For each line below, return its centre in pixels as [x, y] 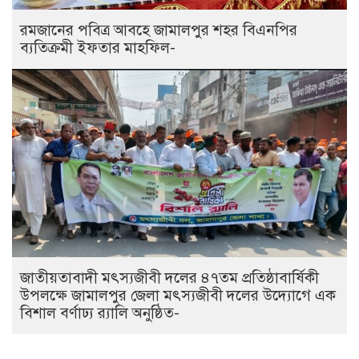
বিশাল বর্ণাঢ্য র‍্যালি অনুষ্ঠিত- [100, 313]
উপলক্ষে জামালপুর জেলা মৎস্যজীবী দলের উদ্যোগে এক [178, 295]
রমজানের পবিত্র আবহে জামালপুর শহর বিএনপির [159, 30]
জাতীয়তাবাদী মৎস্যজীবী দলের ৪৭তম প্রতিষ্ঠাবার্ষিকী [169, 277]
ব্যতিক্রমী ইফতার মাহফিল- [98, 47]
